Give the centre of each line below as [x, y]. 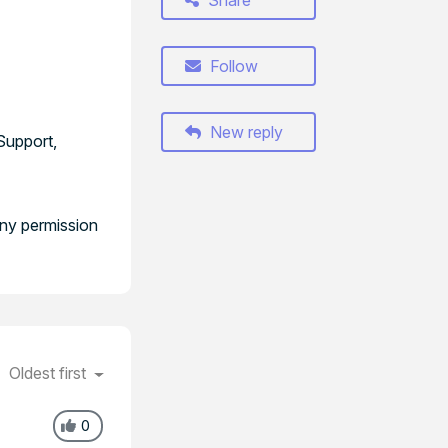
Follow [234, 66]
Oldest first [50, 373]
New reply [244, 132]
